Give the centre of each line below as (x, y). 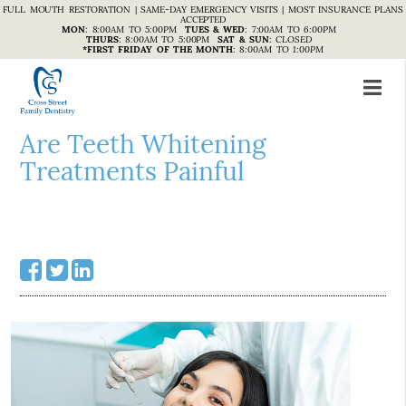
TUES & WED (215, 29)
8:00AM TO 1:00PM (281, 49)
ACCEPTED (203, 19)
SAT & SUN (243, 39)
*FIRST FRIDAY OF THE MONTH (158, 49)
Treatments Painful (133, 171)
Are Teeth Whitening (143, 144)
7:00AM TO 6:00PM (294, 29)
